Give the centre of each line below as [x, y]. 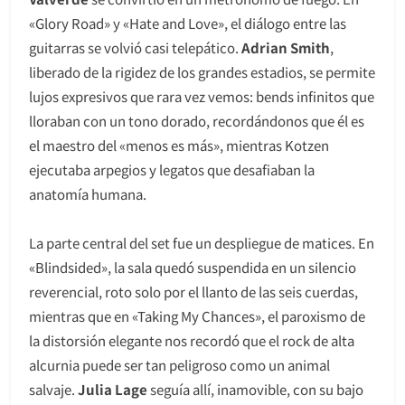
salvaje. [53, 390]
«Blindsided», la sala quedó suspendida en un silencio [193, 268]
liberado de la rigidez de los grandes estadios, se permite [202, 72]
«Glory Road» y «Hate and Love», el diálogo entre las [188, 24]
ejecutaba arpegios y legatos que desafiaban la [172, 170]
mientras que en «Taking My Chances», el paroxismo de [197, 316]
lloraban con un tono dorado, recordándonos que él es [197, 121]
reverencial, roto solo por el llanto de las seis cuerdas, [193, 292]
